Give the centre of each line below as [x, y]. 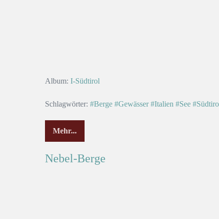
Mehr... [65, 131]
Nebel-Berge [75, 158]
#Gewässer [131, 104]
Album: [57, 81]
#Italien [162, 104]
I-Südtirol [85, 81]
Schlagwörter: [66, 104]
